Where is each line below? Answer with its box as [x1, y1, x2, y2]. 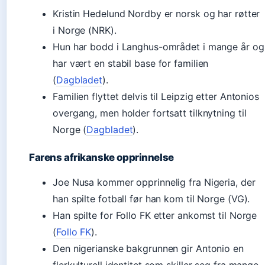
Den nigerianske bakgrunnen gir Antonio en [53, 243, 244, 254]
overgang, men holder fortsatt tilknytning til [53, 107, 247, 119]
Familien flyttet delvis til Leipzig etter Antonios [53, 91, 259, 102]
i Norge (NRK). [53, 24, 117, 36]
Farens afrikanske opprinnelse [29, 151, 174, 163]
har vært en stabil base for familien [53, 57, 209, 69]
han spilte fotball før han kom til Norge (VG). [53, 193, 250, 205]
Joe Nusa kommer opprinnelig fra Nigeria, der [53, 176, 256, 188]
